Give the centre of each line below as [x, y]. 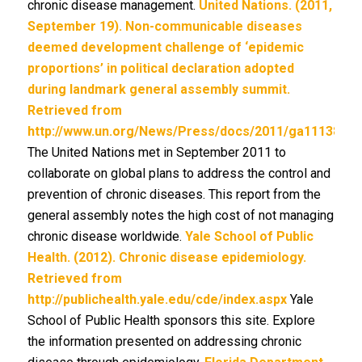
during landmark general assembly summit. [158, 89]
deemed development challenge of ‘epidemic [165, 47]
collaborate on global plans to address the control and [179, 173]
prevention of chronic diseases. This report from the [174, 194]
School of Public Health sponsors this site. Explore [171, 320]
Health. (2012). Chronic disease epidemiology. [166, 257]
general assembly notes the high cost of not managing [180, 215]
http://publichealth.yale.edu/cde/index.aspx [157, 299]
